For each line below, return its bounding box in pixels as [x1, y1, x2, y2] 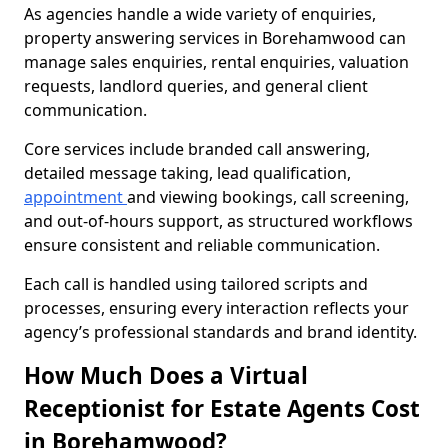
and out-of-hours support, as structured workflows [24, 210, 413, 232]
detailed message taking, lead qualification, [24, 162, 351, 184]
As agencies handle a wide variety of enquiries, [24, 3, 376, 25]
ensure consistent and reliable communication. [24, 234, 380, 256]
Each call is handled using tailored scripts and [24, 273, 368, 295]
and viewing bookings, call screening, [127, 186, 409, 208]
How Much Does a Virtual [24, 360, 308, 391]
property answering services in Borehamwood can [24, 27, 406, 49]
